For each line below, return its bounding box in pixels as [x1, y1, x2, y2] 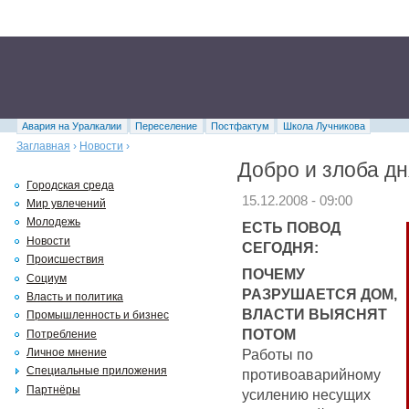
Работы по [242, 345, 313, 362]
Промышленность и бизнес [26, 309, 169, 322]
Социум [26, 271, 67, 285]
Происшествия [26, 253, 104, 267]
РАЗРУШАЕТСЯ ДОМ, [242, 285, 397, 302]
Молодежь [26, 215, 80, 229]
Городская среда [26, 178, 114, 192]
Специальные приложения [26, 364, 167, 378]
